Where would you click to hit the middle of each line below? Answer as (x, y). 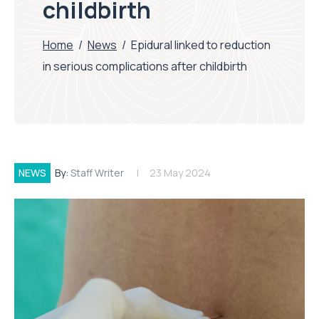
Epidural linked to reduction (201, 45)
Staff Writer (97, 173)
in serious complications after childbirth (145, 67)
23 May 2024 (180, 173)
